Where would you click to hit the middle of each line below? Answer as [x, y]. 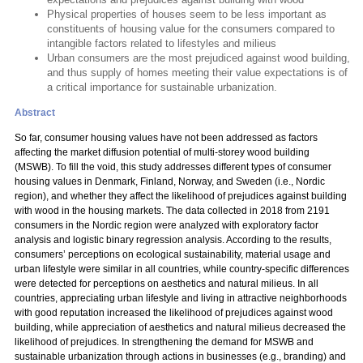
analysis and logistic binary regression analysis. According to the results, [173, 240]
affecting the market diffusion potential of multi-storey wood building [162, 152]
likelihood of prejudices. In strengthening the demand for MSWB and [164, 342]
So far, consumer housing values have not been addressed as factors [166, 138]
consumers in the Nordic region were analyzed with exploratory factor [167, 225]
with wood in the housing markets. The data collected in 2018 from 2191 [172, 211]
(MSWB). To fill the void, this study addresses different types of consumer [173, 167]
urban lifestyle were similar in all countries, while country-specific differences [182, 269]
